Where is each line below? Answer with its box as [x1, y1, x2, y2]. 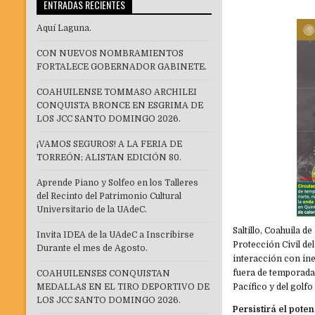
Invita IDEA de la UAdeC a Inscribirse [37, 230, 194, 240]
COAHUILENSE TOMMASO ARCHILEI [37, 87, 197, 98]
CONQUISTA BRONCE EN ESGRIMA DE [37, 101, 203, 111]
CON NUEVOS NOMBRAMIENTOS [37, 49, 184, 59]
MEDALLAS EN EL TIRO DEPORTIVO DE [37, 282, 210, 292]
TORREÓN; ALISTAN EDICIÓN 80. [37, 153, 181, 163]
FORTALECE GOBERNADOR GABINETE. [37, 62, 207, 72]
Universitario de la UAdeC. [37, 205, 147, 215]
